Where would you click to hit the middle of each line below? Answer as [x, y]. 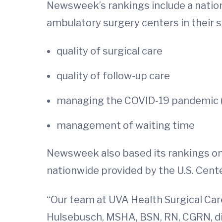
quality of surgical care [110, 51]
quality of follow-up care [113, 76]
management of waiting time [127, 125]
